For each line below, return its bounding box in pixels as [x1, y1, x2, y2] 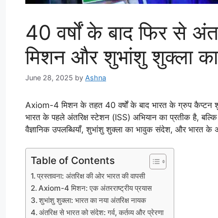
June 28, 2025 [25, 73, 73, 82]
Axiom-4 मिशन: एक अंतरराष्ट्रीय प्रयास [38, 183, 152, 193]
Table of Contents [31, 154, 115, 167]
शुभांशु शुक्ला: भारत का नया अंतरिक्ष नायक [39, 196, 146, 205]
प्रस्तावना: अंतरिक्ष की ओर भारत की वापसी [37, 171, 145, 181]
